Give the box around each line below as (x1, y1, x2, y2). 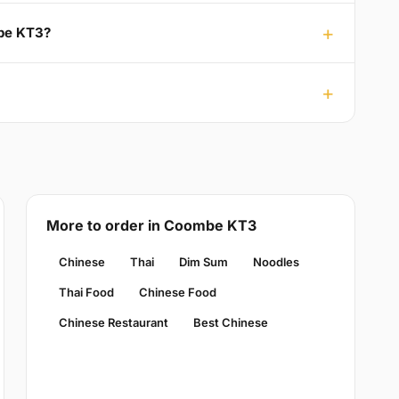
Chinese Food (138, 284, 216, 299)
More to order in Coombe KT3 (45, 216, 256, 234)
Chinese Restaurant (58, 314, 168, 330)
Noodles (252, 254, 299, 269)
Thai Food (58, 284, 114, 299)
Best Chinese (192, 314, 268, 330)
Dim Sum (178, 254, 228, 269)
